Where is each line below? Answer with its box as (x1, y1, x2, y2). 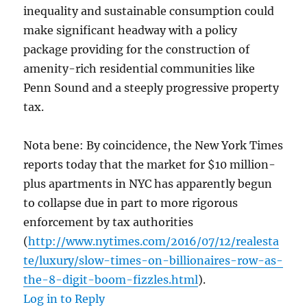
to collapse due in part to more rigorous (23, 196, 238, 210)
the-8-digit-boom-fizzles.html (23, 273, 199, 287)
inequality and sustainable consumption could (23, 4, 275, 19)
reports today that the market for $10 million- (23, 158, 276, 172)
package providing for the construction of (23, 42, 250, 57)
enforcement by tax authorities (23, 215, 194, 230)
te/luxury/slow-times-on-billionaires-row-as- (23, 254, 284, 268)
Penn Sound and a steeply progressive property (23, 81, 280, 95)
